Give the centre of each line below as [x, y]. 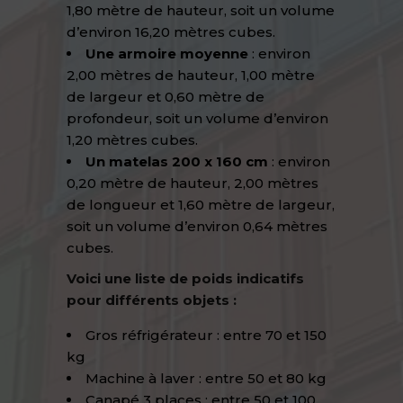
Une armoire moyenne [167, 54]
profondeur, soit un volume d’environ [197, 118]
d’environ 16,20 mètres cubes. [171, 32]
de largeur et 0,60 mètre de [166, 97]
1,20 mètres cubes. [132, 140]
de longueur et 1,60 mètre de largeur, [201, 205]
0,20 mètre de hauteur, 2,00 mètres [193, 183]
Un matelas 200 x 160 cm [177, 161]
